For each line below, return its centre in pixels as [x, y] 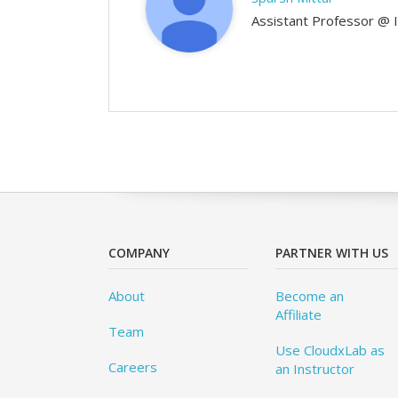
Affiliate [299, 314]
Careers [133, 367]
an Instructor [315, 369]
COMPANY [139, 253]
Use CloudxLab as [330, 350]
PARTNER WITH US [332, 253]
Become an [310, 296]
